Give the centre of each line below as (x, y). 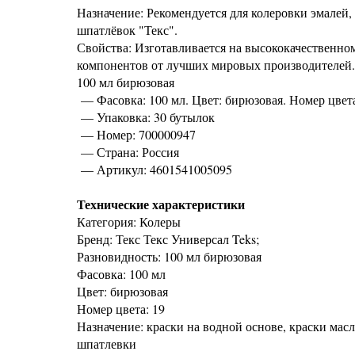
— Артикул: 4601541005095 (155, 169)
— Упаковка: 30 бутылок (146, 117)
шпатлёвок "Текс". (127, 30)
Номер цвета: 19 (121, 309)
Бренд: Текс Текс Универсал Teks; (168, 239)
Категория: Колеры (129, 221)
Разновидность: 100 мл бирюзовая (169, 256)
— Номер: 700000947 (136, 134)
